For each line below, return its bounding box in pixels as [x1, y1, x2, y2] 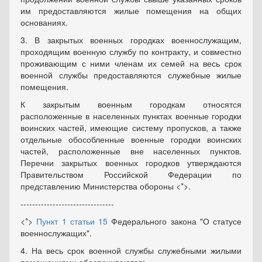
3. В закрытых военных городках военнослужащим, [20, 34, 242, 46]
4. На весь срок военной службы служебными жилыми [20, 244, 242, 256]
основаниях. [20, 16, 68, 28]
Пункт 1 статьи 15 [36, 215, 108, 227]
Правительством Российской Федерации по [20, 168, 242, 180]
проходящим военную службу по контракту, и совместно [20, 46, 242, 57]
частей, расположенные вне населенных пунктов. [20, 145, 242, 157]
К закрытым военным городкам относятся [20, 98, 242, 110]
